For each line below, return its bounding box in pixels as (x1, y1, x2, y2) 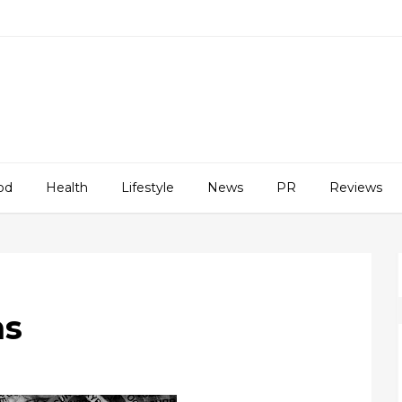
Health (46, 179, 88, 196)
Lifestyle (121, 179, 174, 196)
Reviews (329, 179, 382, 196)
